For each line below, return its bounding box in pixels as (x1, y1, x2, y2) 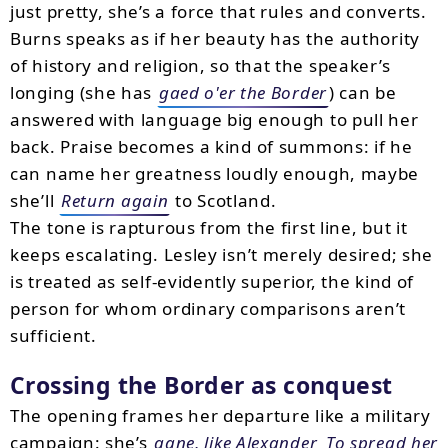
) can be (328, 81, 397, 104)
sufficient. (10, 324, 97, 347)
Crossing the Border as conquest (10, 369, 393, 401)
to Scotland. (170, 189, 277, 212)
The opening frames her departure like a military (10, 404, 431, 427)
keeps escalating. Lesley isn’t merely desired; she (10, 243, 434, 266)
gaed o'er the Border (158, 81, 327, 104)
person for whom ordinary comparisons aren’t (10, 297, 407, 320)
